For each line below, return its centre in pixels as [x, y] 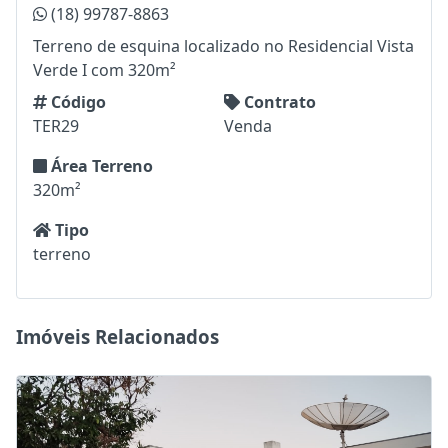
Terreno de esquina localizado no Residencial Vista [223, 46]
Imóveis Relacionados [117, 337]
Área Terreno [102, 166]
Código [78, 102]
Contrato [280, 102]
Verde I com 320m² [104, 70]
